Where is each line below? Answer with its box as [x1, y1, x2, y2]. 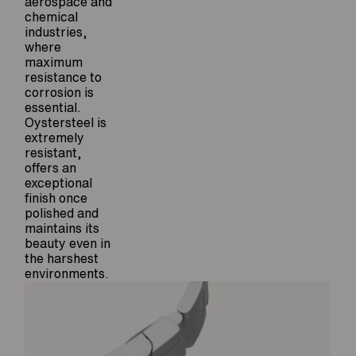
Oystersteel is [25, 116, 107, 130]
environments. [25, 267, 110, 281]
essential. [25, 101, 82, 114]
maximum [25, 56, 83, 69]
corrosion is [25, 86, 95, 99]
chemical [25, 10, 79, 24]
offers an [25, 161, 77, 175]
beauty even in [25, 237, 111, 250]
